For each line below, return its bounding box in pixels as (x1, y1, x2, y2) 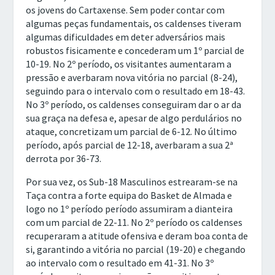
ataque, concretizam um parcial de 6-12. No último (26, 125, 238, 138)
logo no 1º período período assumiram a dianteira (26, 203, 233, 215)
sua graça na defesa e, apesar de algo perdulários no (26, 112, 242, 125)
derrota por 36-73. (26, 152, 102, 165)
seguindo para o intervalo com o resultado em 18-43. (26, 85, 246, 98)
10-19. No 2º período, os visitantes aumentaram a (26, 58, 232, 71)
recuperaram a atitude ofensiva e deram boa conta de (26, 230, 249, 242)
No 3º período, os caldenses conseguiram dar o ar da (26, 98, 242, 111)
